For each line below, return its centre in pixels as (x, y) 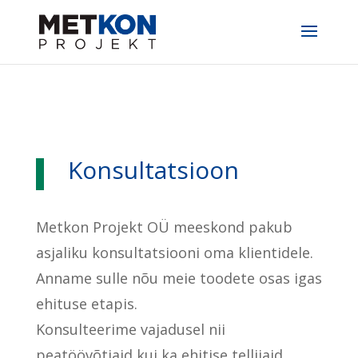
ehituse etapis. (86, 304)
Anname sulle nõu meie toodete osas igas (179, 278)
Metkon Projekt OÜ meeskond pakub (164, 227)
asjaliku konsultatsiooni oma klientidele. (174, 253)
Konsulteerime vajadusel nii (130, 329)
